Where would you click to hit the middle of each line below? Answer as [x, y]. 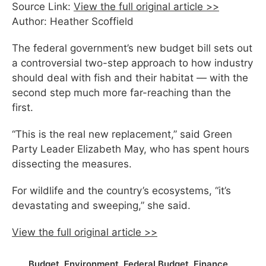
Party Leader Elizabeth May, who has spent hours [131, 149]
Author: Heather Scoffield [73, 21]
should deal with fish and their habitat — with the [130, 77]
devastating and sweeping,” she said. [101, 205]
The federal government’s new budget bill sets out [132, 48]
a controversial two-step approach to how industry [132, 63]
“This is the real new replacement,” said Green [122, 134]
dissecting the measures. [72, 164]
